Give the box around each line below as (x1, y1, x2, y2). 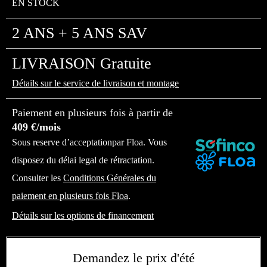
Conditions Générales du (63, 173, 156, 183)
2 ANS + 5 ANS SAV (12, 24, 147, 42)
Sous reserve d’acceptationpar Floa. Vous (12, 137, 167, 147)
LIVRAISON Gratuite (12, 55, 151, 72)
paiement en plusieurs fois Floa (12, 191, 128, 201)
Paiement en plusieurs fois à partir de (12, 107, 173, 119)
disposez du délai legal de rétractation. (12, 155, 154, 165)
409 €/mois (12, 121, 61, 133)
